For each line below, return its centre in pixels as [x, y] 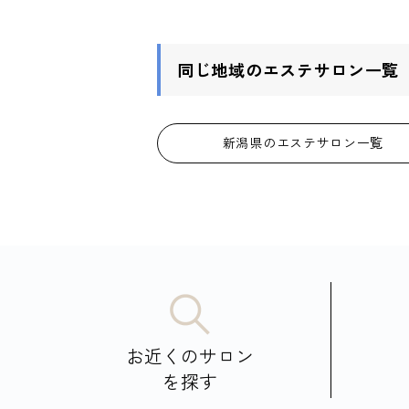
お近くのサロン [190, 355]
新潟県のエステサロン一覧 [303, 142]
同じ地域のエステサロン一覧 [288, 69]
